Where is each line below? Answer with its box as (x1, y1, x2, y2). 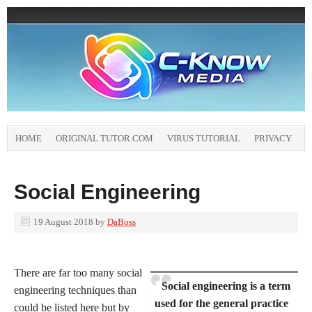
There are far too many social (14, 267, 142, 279)
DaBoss (107, 217, 136, 227)
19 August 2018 (33, 217, 93, 227)
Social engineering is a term (162, 280, 290, 292)
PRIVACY (254, 133, 292, 143)
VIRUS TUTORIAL (167, 133, 240, 143)
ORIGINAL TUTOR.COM (56, 133, 153, 143)
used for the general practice (155, 297, 288, 309)
